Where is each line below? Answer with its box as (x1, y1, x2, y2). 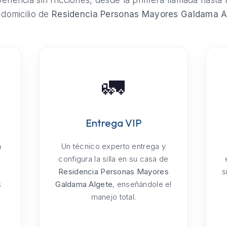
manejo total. (91, 192, 136, 202)
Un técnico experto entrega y (61, 141, 166, 152)
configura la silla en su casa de (58, 154, 169, 164)
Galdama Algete (55, 179, 113, 190)
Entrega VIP (85, 117, 142, 130)
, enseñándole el (112, 179, 172, 190)
